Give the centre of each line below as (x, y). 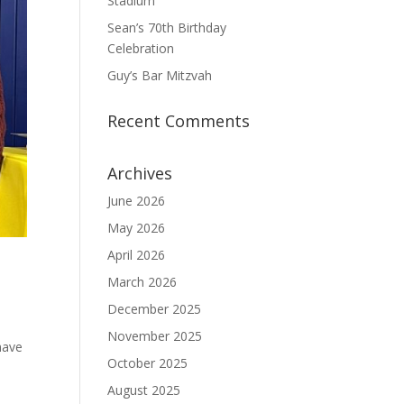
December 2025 (155, 309)
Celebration (141, 48)
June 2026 (137, 201)
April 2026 (137, 255)
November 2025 (155, 336)
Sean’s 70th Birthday (167, 28)
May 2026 (137, 228)
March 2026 (142, 282)
